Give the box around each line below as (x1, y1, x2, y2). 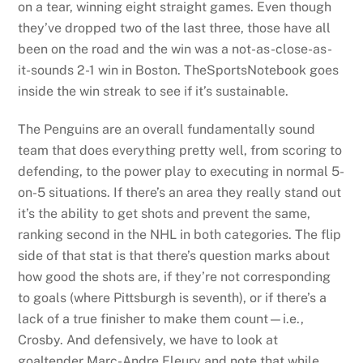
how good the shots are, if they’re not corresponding (18, 268, 331, 284)
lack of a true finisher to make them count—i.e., (18, 310, 305, 327)
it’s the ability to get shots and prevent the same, (18, 205, 311, 221)
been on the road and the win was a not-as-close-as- (18, 41, 333, 57)
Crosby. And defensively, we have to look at (18, 331, 279, 348)
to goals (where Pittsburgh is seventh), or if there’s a (18, 289, 327, 305)
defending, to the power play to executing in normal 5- (18, 163, 345, 179)
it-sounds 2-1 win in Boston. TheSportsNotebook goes (18, 62, 340, 78)
